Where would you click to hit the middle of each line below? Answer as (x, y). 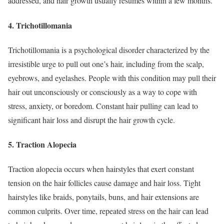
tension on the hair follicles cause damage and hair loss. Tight (104, 183)
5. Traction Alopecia (42, 144)
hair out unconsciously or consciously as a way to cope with (102, 91)
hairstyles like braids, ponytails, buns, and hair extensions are (103, 197)
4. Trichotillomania (40, 25)
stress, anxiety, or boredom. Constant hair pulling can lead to (103, 105)
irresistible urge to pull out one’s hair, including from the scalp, (106, 63)
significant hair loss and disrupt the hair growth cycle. (91, 119)
